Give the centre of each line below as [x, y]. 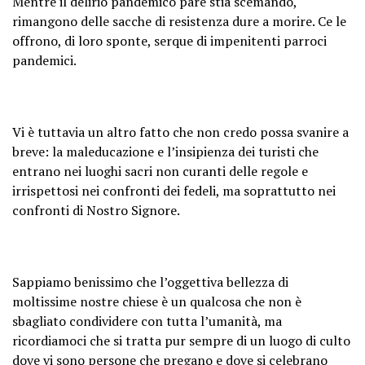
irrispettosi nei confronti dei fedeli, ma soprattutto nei [174, 190]
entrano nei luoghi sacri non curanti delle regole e [160, 171]
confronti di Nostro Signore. [96, 210]
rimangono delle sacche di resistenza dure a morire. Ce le [179, 21]
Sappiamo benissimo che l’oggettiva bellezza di [150, 281]
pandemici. [44, 60]
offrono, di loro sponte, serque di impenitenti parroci [169, 40]
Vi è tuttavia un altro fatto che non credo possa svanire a [180, 132]
